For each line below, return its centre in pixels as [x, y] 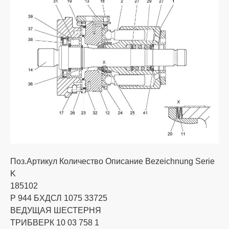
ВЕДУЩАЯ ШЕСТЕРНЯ [56, 210]
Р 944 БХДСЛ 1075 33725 [59, 198]
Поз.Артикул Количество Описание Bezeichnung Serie [112, 161]
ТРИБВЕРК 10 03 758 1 [55, 222]
